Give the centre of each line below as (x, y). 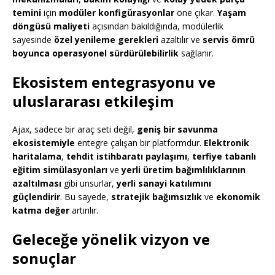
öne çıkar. (196, 13)
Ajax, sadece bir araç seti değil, (75, 130)
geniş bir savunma (177, 130)
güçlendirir (36, 197)
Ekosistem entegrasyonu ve (114, 82)
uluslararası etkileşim (93, 101)
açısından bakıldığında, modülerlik (157, 26)
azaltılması (37, 184)
